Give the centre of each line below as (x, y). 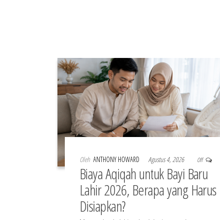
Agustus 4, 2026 (167, 160)
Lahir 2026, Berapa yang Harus (148, 190)
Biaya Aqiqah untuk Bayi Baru (144, 174)
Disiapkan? (103, 206)
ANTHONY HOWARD (117, 160)
